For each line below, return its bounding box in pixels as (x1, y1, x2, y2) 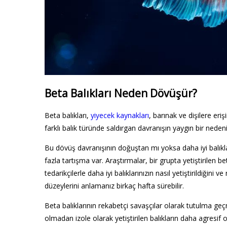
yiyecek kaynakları (91, 110, 149, 120)
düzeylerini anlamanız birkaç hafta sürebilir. (45, 180, 184, 191)
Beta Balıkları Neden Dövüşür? (45, 86, 197, 101)
